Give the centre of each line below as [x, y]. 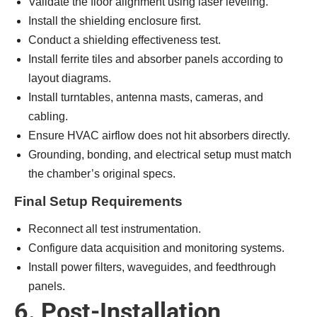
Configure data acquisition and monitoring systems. [156, 248]
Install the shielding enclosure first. [115, 21]
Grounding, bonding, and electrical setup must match [160, 155]
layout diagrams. [70, 78]
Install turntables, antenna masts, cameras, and [146, 97]
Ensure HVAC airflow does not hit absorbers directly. [159, 136]
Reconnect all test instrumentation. [115, 229]
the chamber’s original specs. [102, 174]
